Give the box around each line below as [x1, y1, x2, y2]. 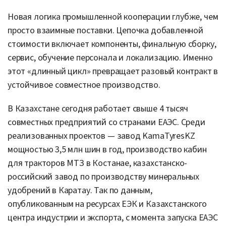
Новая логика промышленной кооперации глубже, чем [8, 10, 218, 23]
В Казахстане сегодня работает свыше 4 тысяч [8, 102, 189, 115]
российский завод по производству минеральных [8, 170, 200, 183]
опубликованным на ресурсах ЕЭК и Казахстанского [8, 197, 207, 210]
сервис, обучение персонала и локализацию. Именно [8, 51, 213, 64]
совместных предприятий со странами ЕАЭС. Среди [8, 116, 205, 129]
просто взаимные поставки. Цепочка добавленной [8, 24, 203, 37]
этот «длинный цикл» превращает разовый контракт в [8, 65, 218, 78]
